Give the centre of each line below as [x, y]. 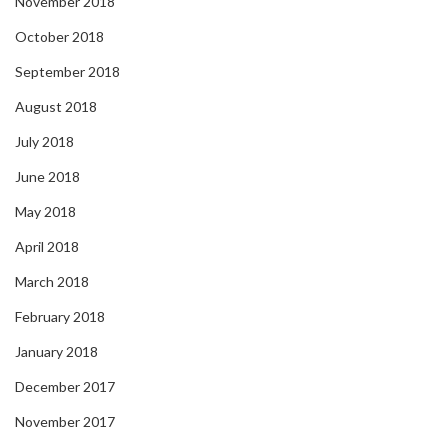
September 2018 [67, 72]
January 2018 [56, 352]
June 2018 [47, 177]
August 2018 [56, 107]
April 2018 [47, 247]
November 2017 [65, 422]
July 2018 [44, 142]
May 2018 [45, 212]
